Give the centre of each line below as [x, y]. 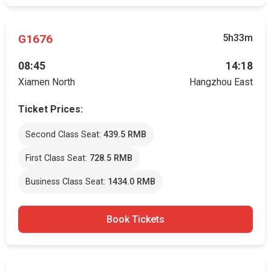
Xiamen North [47, 82]
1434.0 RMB [132, 182]
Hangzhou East [221, 82]
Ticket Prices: [51, 109]
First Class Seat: [57, 158]
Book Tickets [135, 219]
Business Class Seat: [67, 182]
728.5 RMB [111, 158]
